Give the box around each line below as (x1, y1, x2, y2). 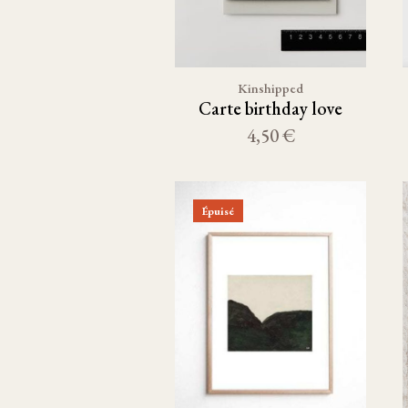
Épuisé (202, 203, 234, 219)
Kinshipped (238, 79, 303, 97)
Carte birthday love (199, 97, 342, 120)
